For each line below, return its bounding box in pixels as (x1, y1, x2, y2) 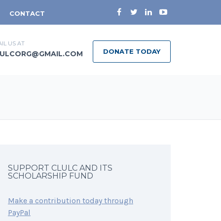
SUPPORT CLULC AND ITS (8, 163, 112, 173)
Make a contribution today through (8, 196, 133, 205)
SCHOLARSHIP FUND (8, 171, 93, 181)
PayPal (8, 208, 31, 217)
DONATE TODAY (103, 47, 160, 55)
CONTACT (9, 9, 45, 17)
